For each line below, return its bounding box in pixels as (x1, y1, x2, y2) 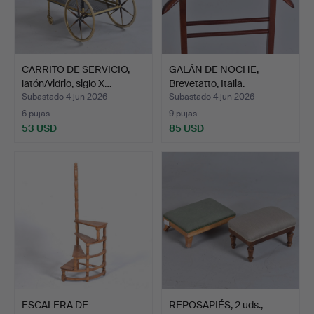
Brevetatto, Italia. (169, 76, 245, 90)
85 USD (169, 121, 204, 135)
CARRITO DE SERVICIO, (22, 62, 130, 76)
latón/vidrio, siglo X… (22, 76, 111, 90)
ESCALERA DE (22, 298, 88, 311)
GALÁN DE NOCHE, (169, 62, 259, 76)
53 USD (22, 121, 57, 135)
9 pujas (169, 107, 197, 119)
